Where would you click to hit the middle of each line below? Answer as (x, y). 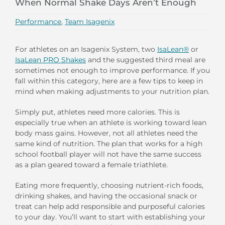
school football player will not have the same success (108, 154)
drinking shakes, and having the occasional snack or (106, 196)
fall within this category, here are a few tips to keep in (109, 81)
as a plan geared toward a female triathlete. (91, 164)
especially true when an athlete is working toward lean (111, 122)
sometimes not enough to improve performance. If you (113, 70)
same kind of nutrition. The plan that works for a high (109, 143)
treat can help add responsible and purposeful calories (110, 206)
